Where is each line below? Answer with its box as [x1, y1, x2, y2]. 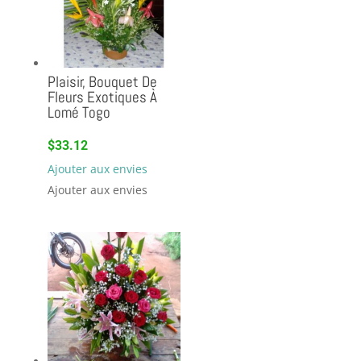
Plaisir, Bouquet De [47, 71, 157, 92]
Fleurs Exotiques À [47, 86, 157, 107]
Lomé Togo [47, 102, 110, 122]
